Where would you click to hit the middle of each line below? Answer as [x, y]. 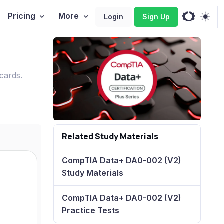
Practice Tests [91, 210]
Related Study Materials [110, 136]
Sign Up [156, 16]
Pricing [21, 16]
